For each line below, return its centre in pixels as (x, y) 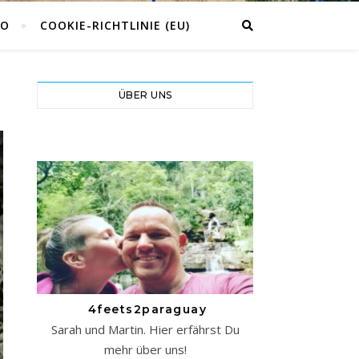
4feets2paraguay (145, 309)
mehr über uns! (145, 349)
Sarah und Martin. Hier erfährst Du (145, 329)
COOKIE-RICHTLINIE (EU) (115, 25)
